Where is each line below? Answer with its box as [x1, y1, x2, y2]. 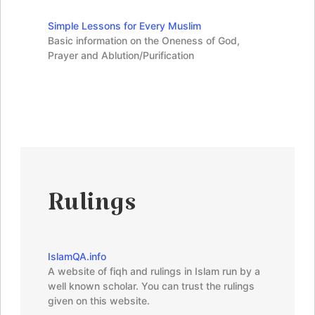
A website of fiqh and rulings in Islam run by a [48, 264, 260, 277]
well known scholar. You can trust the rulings [48, 279, 255, 292]
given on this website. [48, 294, 150, 307]
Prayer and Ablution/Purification [48, 49, 194, 61]
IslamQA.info [48, 250, 106, 262]
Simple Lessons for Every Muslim [48, 19, 201, 32]
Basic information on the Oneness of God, [48, 34, 240, 46]
